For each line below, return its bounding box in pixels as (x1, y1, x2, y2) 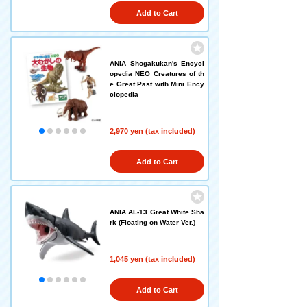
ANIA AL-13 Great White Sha (110, 208, 204, 216)
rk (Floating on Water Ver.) (110, 219, 195, 226)
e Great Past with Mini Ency (110, 80, 204, 88)
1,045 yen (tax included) (110, 255, 195, 263)
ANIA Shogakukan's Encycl (110, 60, 204, 67)
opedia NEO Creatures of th (110, 70, 204, 77)
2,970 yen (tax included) (110, 127, 195, 135)
